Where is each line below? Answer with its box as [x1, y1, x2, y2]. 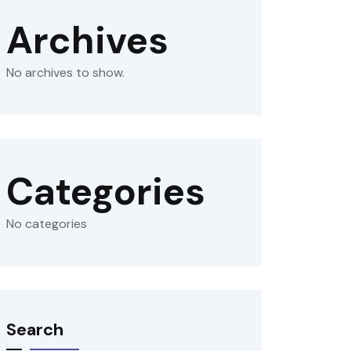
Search [6, 318, 63, 341]
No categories [6, 215, 87, 232]
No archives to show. [6, 64, 125, 81]
